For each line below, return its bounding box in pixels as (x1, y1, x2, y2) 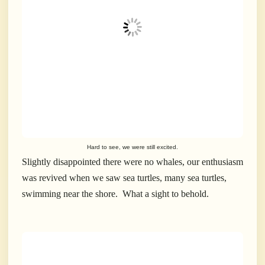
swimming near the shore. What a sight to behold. (22, 189, 211, 199)
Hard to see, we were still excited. (87, 144, 178, 151)
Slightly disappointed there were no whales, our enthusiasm (22, 157, 243, 167)
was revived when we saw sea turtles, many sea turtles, (22, 173, 227, 183)
